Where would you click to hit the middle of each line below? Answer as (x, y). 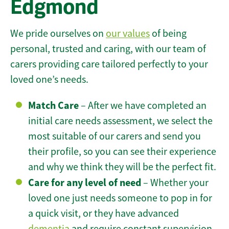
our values (128, 34)
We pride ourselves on (58, 34)
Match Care (53, 106)
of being (168, 34)
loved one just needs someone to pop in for (120, 198)
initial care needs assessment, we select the (120, 121)
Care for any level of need (85, 183)
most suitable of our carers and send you (114, 136)
